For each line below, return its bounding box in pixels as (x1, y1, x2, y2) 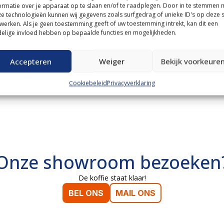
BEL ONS (68, 188, 103, 198)
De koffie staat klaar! (78, 173, 146, 182)
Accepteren (10, 56, 52, 66)
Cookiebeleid (68, 78, 107, 87)
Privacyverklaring (106, 78, 155, 87)
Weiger (99, 56, 125, 66)
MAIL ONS (115, 188, 155, 198)
